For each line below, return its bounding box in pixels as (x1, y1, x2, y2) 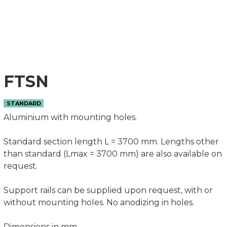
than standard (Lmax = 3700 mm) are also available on (4, 149, 222, 159)
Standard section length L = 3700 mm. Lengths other (4, 137, 219, 146)
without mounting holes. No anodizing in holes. (4, 198, 196, 207)
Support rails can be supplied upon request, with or (4, 185, 213, 195)
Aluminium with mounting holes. (4, 112, 137, 122)
